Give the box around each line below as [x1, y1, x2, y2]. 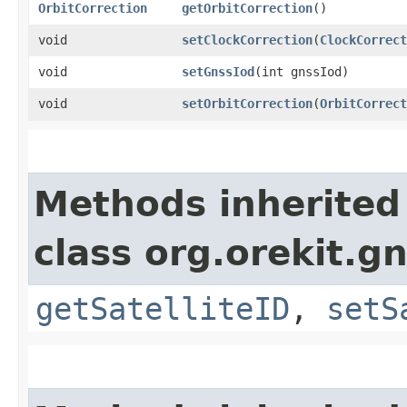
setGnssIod [182, 64, 254, 79]
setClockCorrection [182, 32, 313, 47]
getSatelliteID [35, 290, 290, 327]
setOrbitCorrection [182, 95, 313, 111]
